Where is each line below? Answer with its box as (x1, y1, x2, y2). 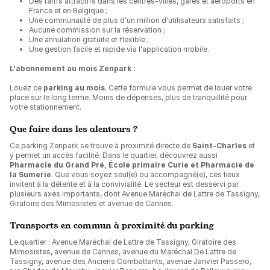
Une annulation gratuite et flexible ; (29, 35, 149, 44)
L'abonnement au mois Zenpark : (10, 64, 136, 73)
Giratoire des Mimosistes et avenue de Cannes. (10, 199, 174, 208)
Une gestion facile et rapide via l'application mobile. (29, 45, 209, 54)
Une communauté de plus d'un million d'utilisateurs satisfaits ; (29, 16, 244, 25)
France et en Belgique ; (29, 6, 107, 15)
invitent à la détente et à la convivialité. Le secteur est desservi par (10, 180, 239, 189)
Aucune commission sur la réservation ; (29, 25, 165, 34)
